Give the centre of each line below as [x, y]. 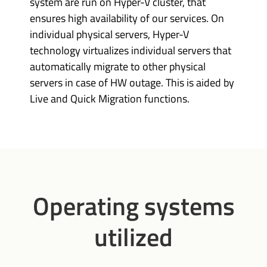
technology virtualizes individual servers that [131, 50]
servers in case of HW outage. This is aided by [132, 83]
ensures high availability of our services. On [127, 18]
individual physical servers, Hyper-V [109, 34]
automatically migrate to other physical [118, 66]
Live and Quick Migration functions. [110, 99]
